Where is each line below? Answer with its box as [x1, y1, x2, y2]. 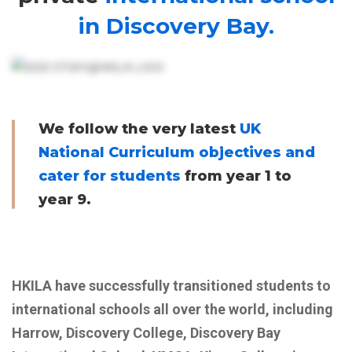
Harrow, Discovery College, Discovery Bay [12, 324, 280, 341]
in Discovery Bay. [78, 13, 274, 39]
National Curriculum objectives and [38, 144, 315, 161]
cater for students [38, 167, 181, 185]
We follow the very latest [38, 120, 240, 137]
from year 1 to [181, 167, 291, 185]
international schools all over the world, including [12, 301, 333, 317]
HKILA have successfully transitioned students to [12, 277, 331, 294]
